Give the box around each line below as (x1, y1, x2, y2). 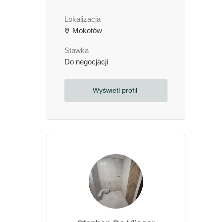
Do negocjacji (64, 58, 108, 66)
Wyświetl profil (92, 86, 139, 94)
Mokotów (70, 27, 102, 35)
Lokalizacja (64, 15, 101, 23)
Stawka (64, 47, 89, 55)
